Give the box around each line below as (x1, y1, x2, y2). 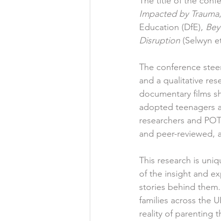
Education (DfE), (139, 22, 206, 33)
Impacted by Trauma (139, 8, 219, 19)
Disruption (139, 35, 180, 46)
